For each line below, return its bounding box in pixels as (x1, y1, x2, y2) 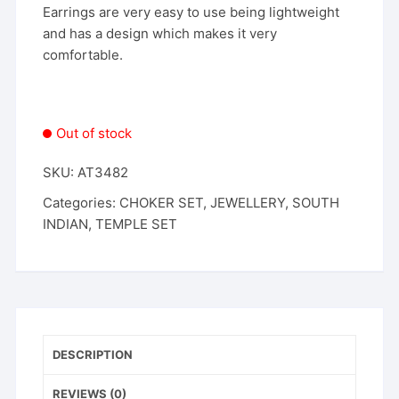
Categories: (43, 194, 120, 212)
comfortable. (43, 46, 124, 64)
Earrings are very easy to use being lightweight (43, 4, 340, 21)
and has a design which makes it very (43, 25, 278, 43)
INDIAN (43, 216, 89, 233)
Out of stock (56, 125, 133, 142)
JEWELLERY (210, 194, 286, 212)
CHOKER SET (119, 194, 204, 212)
